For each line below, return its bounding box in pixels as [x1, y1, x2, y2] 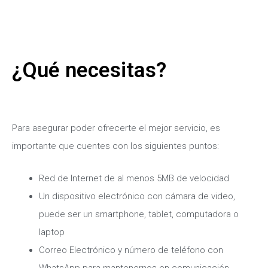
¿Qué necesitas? [12, 58, 166, 83]
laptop [39, 227, 65, 238]
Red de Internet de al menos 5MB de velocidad [39, 173, 229, 184]
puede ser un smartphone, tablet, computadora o [39, 209, 239, 220]
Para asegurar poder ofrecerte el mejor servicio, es [12, 123, 220, 134]
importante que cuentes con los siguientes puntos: [12, 141, 219, 152]
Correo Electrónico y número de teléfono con [39, 245, 223, 256]
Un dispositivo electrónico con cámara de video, [39, 191, 235, 202]
